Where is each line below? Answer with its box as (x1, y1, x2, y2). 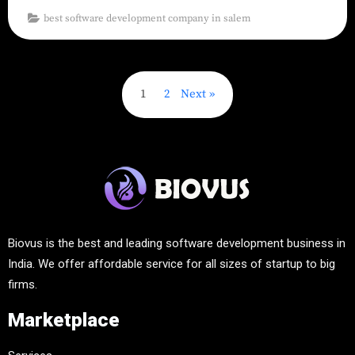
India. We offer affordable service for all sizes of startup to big (8, 256, 335, 271)
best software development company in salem (44, 11, 251, 25)
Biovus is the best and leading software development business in (8, 235, 345, 250)
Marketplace (8, 307, 120, 331)
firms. (8, 277, 37, 292)
